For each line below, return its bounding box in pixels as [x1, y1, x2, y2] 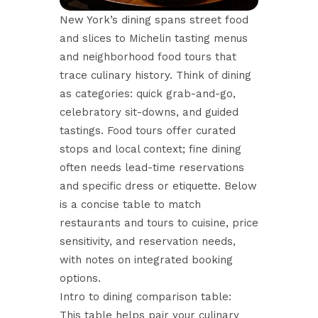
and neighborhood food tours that [60, 50, 236, 63]
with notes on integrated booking [60, 253, 233, 266]
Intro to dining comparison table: [60, 290, 231, 303]
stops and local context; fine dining [60, 143, 241, 155]
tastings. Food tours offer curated [60, 124, 236, 137]
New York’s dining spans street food [60, 13, 248, 26]
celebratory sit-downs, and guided [60, 106, 238, 119]
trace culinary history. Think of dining [60, 69, 251, 82]
